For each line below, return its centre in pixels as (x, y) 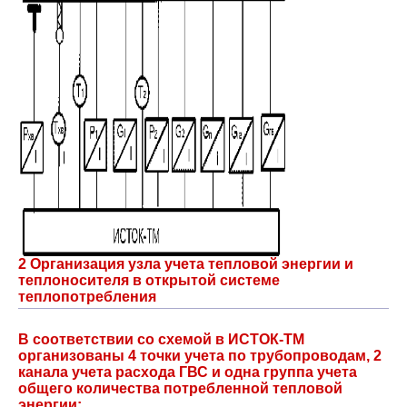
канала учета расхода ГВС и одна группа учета (188, 372)
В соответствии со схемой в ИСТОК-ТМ (161, 339)
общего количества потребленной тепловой (180, 388)
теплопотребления (87, 297)
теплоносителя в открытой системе (149, 280)
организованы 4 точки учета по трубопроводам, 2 (200, 356)
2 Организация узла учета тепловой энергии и (186, 264)
